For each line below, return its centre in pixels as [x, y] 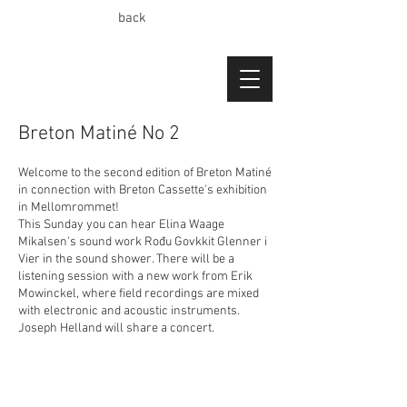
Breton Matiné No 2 [99, 134]
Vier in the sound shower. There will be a [126, 259]
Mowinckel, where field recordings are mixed [139, 294]
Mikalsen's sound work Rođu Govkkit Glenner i [143, 242]
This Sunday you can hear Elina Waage [121, 225]
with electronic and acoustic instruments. [130, 311]
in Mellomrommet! [69, 208]
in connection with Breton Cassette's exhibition [143, 190]
